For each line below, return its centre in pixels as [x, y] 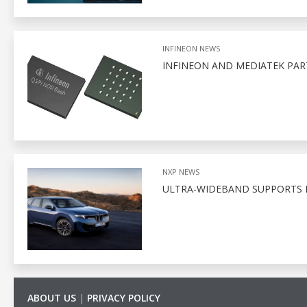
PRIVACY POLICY [124, 298]
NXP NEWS [181, 171]
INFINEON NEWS [191, 48]
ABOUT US [52, 298]
